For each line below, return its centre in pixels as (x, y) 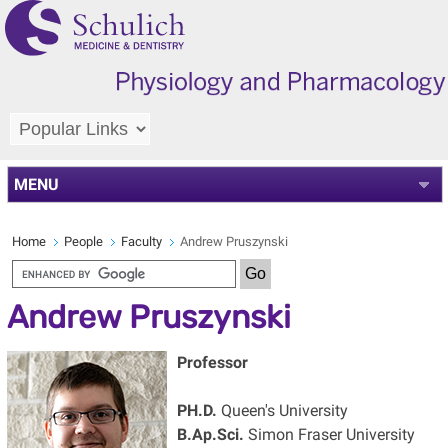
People (83, 241)
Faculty (141, 241)
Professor (212, 362)
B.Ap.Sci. (210, 434)
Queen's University (282, 410)
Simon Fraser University (329, 434)
